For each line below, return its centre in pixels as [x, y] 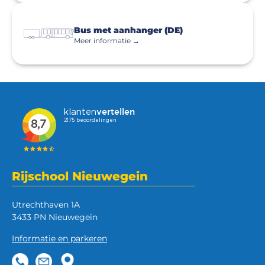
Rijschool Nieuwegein [80, 176]
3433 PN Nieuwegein [55, 217]
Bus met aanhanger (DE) [128, 30]
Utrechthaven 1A [46, 205]
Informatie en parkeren [59, 238]
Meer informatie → [107, 40]
